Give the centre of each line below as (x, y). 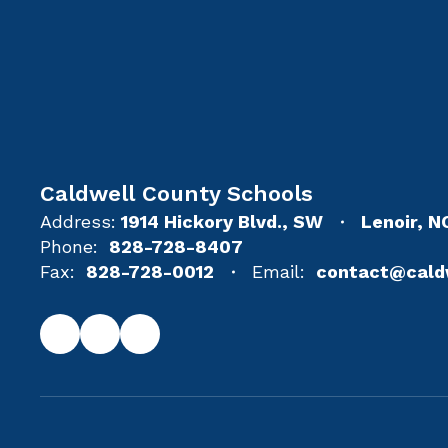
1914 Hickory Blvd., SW (222, 221)
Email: (278, 271)
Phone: (69, 246)
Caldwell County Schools (176, 193)
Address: (78, 221)
